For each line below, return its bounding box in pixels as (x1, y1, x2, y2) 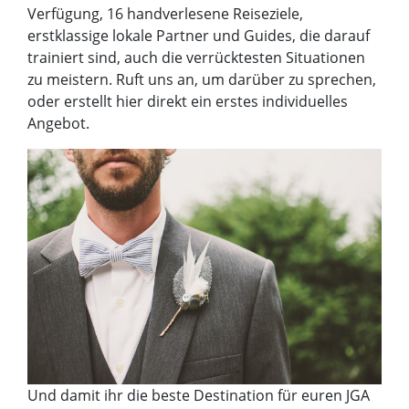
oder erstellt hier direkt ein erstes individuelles (27, 91, 348, 112)
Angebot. (27, 113, 89, 134)
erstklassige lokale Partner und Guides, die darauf (27, 26, 370, 47)
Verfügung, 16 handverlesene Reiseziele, (27, 4, 303, 25)
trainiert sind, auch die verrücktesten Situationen (27, 47, 365, 68)
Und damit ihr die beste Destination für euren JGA (27, 385, 370, 406)
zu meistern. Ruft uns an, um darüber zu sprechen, (27, 69, 376, 90)
